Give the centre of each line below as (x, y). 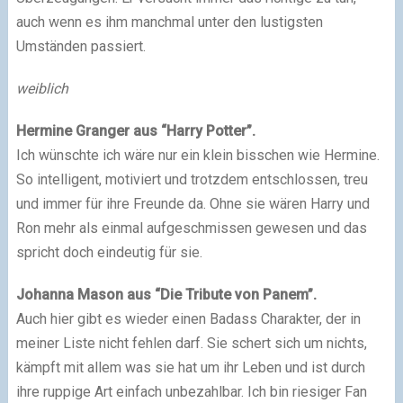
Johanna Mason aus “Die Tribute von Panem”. (166, 295)
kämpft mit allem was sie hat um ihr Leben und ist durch (190, 367)
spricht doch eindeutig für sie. (109, 252)
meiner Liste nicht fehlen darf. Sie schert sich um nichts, (191, 343)
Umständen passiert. (81, 46)
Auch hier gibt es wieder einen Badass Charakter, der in (188, 319)
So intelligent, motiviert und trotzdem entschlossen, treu (192, 179)
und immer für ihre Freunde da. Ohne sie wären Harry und (193, 204)
